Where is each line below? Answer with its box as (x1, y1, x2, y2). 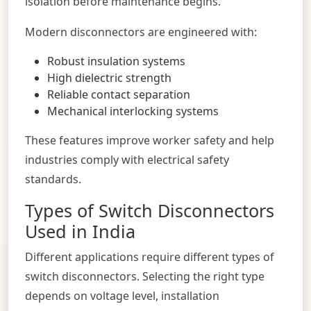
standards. (25, 171, 81, 187)
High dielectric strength (47, 69, 171, 85)
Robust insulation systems (47, 53, 185, 69)
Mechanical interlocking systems (47, 103, 219, 119)
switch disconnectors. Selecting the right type (25, 268, 264, 284)
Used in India (25, 219, 135, 243)
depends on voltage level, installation (25, 287, 219, 303)
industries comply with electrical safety (25, 151, 229, 167)
